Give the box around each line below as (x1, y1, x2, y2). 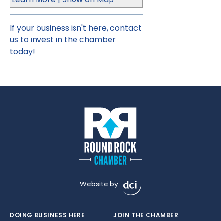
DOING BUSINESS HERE (10, 211, 85, 219)
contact (110, 22, 142, 34)
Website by (80, 179, 118, 189)
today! (10, 46, 35, 57)
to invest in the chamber (18, 34, 116, 45)
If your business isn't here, (10, 22, 110, 34)
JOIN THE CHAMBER (113, 211, 179, 219)
